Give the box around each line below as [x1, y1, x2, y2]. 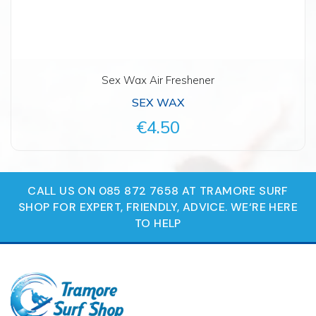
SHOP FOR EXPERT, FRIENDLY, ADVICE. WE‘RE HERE [18, 199, 298, 214]
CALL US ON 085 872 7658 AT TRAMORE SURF [28, 183, 288, 198]
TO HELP [135, 215, 181, 231]
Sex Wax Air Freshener [102, 73, 214, 87]
